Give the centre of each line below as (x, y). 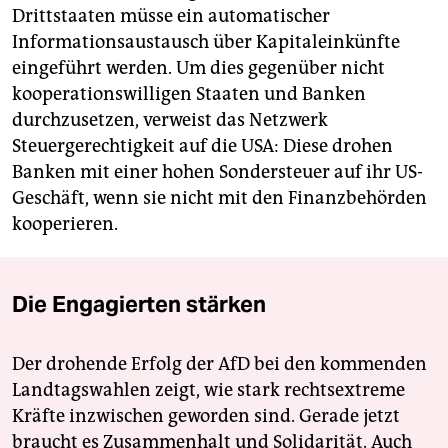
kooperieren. (65, 224)
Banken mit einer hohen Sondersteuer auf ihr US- (217, 172)
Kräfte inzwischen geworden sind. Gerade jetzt (206, 416)
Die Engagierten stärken (139, 304)
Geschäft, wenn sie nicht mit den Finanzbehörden (219, 198)
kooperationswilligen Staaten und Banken (189, 94)
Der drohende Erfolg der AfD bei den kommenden (219, 364)
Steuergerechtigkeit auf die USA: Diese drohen (202, 146)
